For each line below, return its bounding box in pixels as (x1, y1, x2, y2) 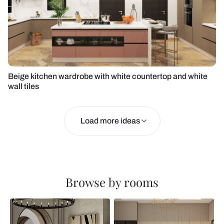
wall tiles (8, 82, 39, 90)
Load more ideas (80, 116, 140, 125)
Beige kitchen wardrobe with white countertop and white (8, 72, 207, 80)
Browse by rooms (65, 174, 158, 190)
